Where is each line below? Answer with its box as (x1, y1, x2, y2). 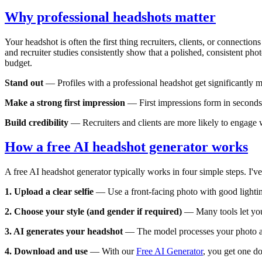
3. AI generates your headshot (5, 226, 123, 237)
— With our (88, 246, 136, 257)
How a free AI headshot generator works (5, 139, 248, 155)
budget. (5, 57, 32, 68)
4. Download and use (5, 246, 88, 257)
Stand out (5, 77, 43, 88)
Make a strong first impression (5, 97, 125, 108)
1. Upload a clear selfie (5, 187, 94, 197)
